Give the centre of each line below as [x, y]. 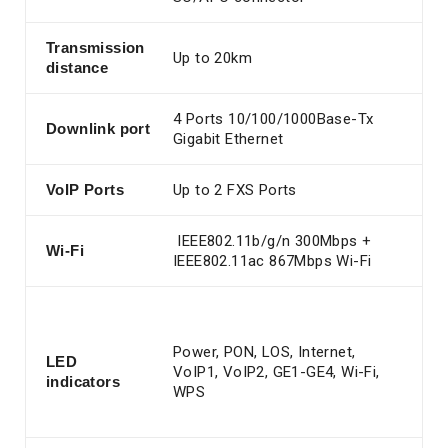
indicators [83, 381]
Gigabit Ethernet [228, 139]
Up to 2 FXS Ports [235, 190]
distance [77, 67]
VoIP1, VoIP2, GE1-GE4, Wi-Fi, [276, 372]
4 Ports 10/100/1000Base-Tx [273, 119]
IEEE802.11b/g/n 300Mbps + [274, 241]
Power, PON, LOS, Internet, [264, 352]
